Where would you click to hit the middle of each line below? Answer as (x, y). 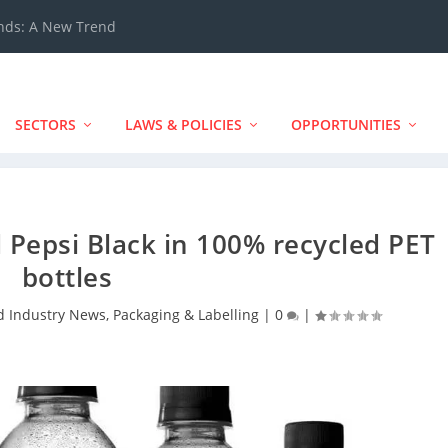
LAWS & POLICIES (183, 124)
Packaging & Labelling (186, 314)
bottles (67, 277)
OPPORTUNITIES (345, 124)
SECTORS (45, 124)
